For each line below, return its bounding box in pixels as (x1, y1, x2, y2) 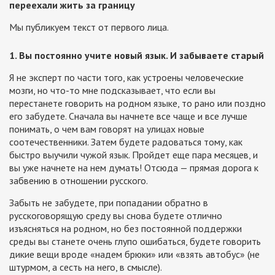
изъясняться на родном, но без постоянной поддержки (9, 222, 242, 234)
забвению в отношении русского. (9, 174, 148, 187)
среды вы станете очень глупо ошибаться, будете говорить (9, 234, 261, 247)
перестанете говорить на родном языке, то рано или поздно (9, 96, 266, 109)
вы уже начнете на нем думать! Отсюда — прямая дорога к (9, 161, 258, 174)
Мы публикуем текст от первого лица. (9, 20, 169, 33)
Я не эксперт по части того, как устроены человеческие (9, 71, 244, 83)
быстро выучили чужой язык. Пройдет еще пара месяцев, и (9, 148, 258, 161)
